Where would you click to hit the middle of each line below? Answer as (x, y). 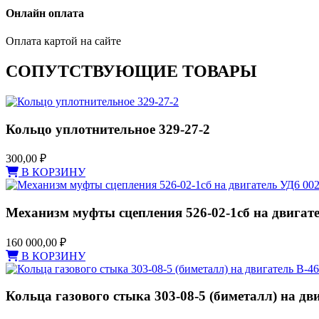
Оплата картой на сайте (63, 41)
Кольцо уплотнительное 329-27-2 (108, 129)
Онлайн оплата (45, 13)
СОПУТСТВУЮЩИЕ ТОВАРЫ (131, 71)
